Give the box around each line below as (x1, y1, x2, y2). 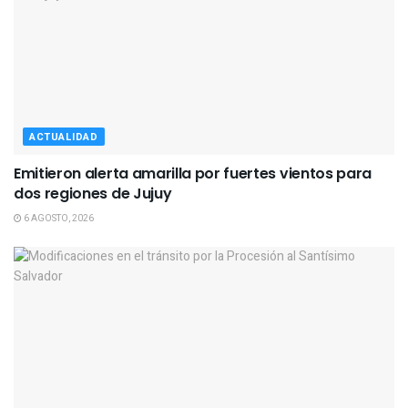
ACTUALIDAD (29, 128, 98, 145)
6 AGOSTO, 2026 (22, 211, 94, 225)
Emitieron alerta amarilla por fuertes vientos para (14, 162, 372, 184)
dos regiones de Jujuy (14, 182, 172, 204)
